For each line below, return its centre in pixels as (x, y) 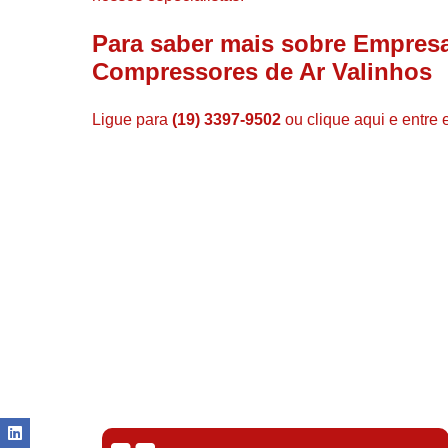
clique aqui (346, 119)
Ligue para (132, 119)
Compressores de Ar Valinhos (262, 71)
